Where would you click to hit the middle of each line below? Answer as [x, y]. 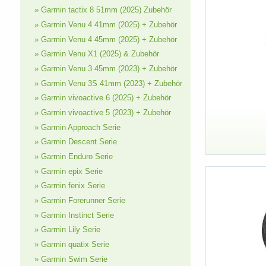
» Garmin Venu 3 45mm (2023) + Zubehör [105, 69]
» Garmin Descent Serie [75, 142]
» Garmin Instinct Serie [74, 215]
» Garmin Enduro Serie [73, 157]
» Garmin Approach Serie [77, 127]
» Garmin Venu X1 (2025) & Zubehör [96, 54]
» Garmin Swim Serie [71, 259]
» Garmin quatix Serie [72, 245]
